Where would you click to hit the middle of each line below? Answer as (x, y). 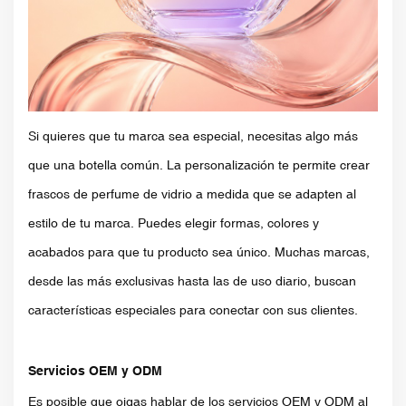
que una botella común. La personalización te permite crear (199, 164)
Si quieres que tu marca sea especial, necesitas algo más (193, 135)
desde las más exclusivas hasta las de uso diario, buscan (192, 280)
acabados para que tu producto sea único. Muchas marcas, (199, 251)
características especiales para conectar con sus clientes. (193, 309)
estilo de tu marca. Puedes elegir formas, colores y (174, 222)
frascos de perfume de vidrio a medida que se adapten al (192, 193)
